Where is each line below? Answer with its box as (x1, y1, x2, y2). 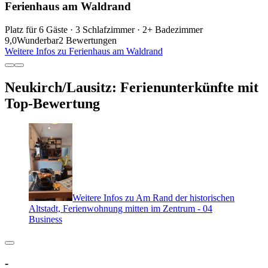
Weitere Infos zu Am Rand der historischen (72, 193, 235, 203)
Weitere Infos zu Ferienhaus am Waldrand (5, 45, 163, 56)
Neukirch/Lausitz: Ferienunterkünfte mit (5, 79, 258, 95)
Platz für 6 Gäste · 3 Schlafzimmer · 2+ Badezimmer (5, 24, 203, 35)
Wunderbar (17, 35, 59, 45)
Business (29, 214, 62, 225)
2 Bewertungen (59, 35, 117, 45)
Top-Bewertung (5, 95, 100, 111)
